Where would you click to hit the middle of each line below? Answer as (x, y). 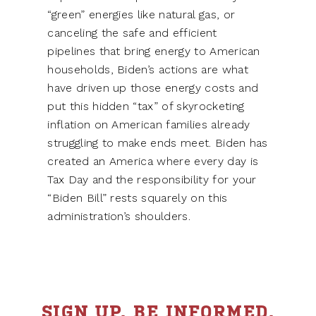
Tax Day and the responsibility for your (152, 180)
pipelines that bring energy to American (154, 51)
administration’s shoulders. (119, 217)
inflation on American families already (149, 125)
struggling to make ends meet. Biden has (158, 143)
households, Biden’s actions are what (148, 70)
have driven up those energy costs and (153, 88)
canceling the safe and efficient (132, 33)
